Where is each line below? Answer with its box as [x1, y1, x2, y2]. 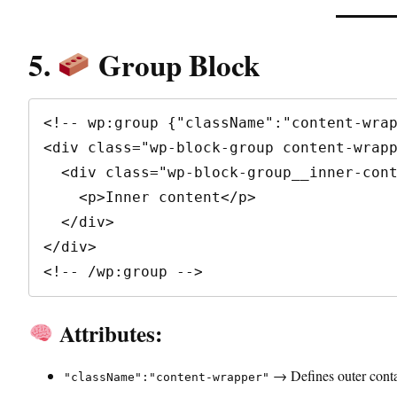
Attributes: [53, 316, 162, 350]
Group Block [90, 43, 260, 86]
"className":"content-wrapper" [64, 370, 269, 384]
